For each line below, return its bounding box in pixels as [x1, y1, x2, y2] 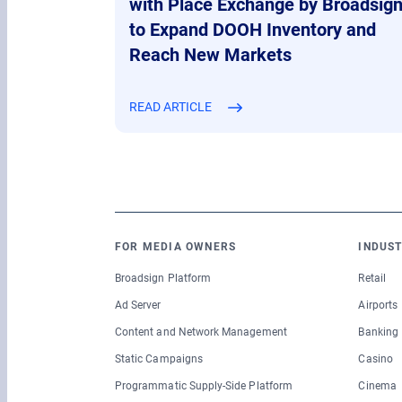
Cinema [358, 380, 397, 393]
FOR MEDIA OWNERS [115, 240, 237, 254]
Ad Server [115, 299, 162, 312]
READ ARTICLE [129, 100, 212, 115]
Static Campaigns [115, 353, 203, 366]
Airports [358, 299, 398, 312]
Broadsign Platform [115, 272, 212, 285]
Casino [358, 353, 393, 366]
